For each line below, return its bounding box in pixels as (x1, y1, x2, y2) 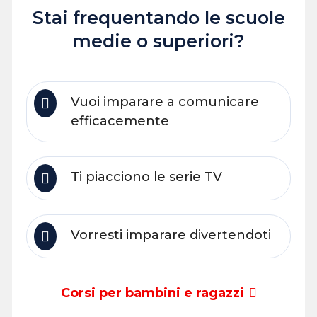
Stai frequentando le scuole (32, 6, 285, 28)
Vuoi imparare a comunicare (71, 93, 260, 110)
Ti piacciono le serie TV (71, 168, 223, 185)
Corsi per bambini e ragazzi (60, 284, 244, 301)
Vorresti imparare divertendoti (71, 226, 272, 243)
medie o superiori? (72, 30, 245, 52)
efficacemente (71, 113, 170, 129)
